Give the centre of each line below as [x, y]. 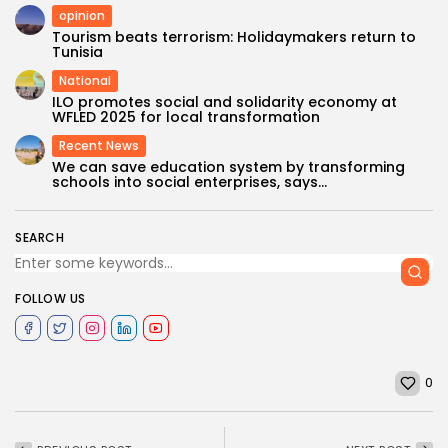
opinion [82, 15]
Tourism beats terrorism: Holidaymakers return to [234, 36]
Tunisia [77, 51]
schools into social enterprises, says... [189, 181]
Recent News [99, 145]
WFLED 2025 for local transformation [186, 116]
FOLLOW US [50, 298]
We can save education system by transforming [228, 166]
